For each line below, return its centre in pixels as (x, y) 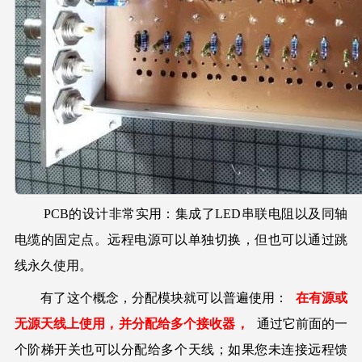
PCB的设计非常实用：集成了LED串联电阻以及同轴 (181, 213)
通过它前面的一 (302, 323)
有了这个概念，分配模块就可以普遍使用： (151, 297)
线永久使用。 (53, 265)
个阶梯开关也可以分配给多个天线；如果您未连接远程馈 (181, 349)
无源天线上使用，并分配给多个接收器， (131, 323)
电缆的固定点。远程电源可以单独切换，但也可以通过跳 (181, 239)
